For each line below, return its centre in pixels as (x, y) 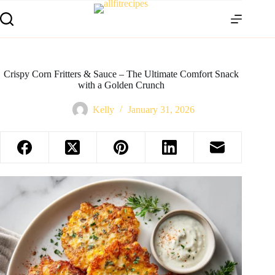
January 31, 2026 (161, 110)
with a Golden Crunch (121, 85)
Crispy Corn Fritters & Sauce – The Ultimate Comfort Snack (121, 74)
